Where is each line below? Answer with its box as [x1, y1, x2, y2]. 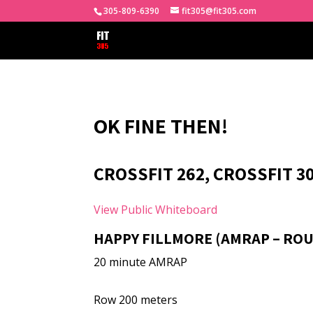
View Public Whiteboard [94, 202, 218, 217]
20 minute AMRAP [94, 254, 188, 270]
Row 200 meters [94, 292, 178, 307]
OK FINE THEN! [94, 112, 228, 140]
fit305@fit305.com [182, 5, 257, 17]
